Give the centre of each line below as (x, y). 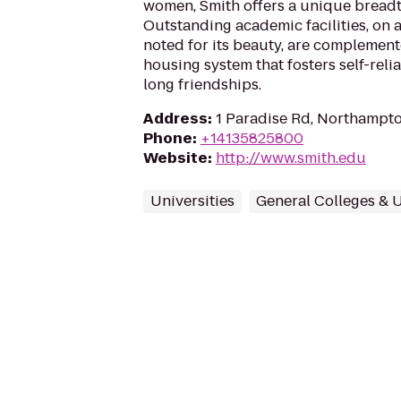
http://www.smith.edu (291, 158)
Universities (192, 201)
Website (175, 158)
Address (175, 119)
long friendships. (202, 85)
